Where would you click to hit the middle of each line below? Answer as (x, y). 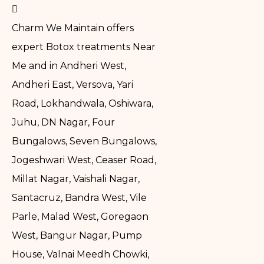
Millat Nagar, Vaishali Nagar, (76, 179)
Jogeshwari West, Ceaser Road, (84, 160)
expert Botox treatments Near (84, 47)
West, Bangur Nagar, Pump (77, 236)
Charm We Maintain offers (73, 28)
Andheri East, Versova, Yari (72, 85)
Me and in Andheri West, (69, 66)
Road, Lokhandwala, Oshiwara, (82, 104)
